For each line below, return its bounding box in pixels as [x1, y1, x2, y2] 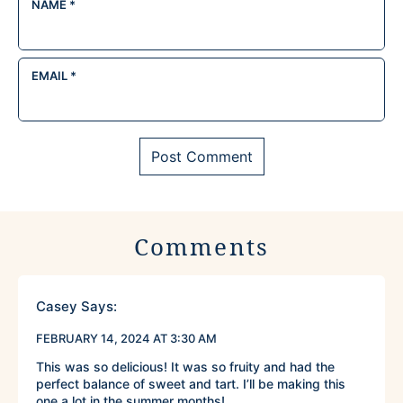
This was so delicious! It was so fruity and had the [36, 359, 335, 375]
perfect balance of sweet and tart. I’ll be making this [36, 376, 345, 392]
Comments [134, 230, 269, 264]
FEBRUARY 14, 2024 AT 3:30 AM [36, 331, 217, 346]
